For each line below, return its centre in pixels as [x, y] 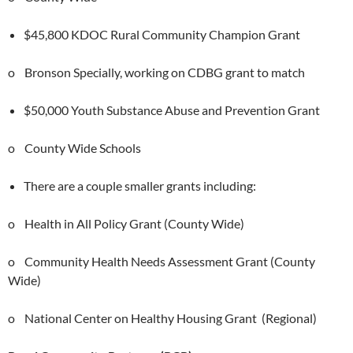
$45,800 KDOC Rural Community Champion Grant [162, 34]
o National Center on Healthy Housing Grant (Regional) [162, 318]
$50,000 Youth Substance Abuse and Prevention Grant [172, 110]
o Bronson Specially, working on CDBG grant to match [156, 72]
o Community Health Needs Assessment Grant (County [162, 261]
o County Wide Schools [74, 148]
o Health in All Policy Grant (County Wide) [126, 223]
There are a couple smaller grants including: [140, 186]
